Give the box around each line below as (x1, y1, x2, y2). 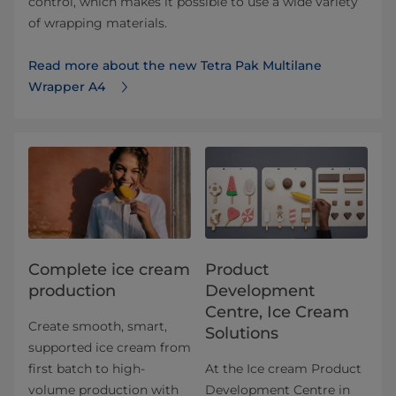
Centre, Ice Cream (205, 301, 349, 322)
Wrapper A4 (28, 79, 109, 95)
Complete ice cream (28, 259, 190, 279)
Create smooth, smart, (28, 317, 167, 334)
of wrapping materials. (28, 15, 167, 32)
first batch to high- (28, 360, 145, 377)
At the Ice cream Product (205, 360, 362, 377)
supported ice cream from (28, 339, 191, 355)
